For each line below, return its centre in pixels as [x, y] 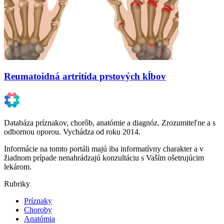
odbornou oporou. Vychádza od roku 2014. [72, 132]
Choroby [38, 210]
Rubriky [17, 184]
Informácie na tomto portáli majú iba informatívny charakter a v [104, 149]
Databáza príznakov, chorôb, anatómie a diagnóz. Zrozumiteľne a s [110, 123]
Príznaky [38, 201]
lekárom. [18, 167]
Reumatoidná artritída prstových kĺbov [85, 76]
